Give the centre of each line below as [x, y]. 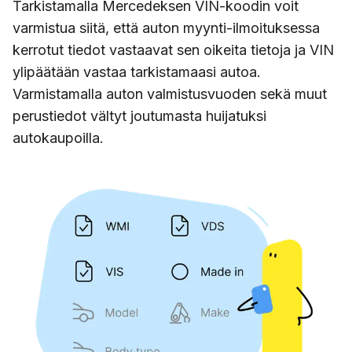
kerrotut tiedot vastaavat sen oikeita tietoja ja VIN [173, 50]
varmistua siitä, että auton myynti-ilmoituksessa [166, 28]
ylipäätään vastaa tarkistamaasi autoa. [137, 72]
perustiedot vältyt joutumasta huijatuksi [139, 116]
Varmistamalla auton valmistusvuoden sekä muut [170, 94]
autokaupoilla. [58, 138]
